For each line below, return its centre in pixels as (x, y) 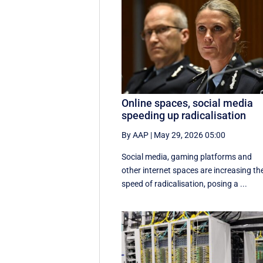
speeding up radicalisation (184, 115)
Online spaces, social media (188, 103)
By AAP (135, 135)
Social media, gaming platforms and (187, 156)
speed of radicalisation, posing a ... (185, 183)
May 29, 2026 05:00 (190, 135)
